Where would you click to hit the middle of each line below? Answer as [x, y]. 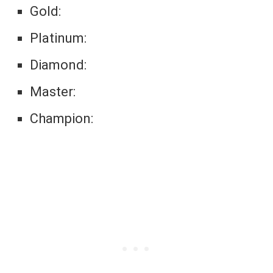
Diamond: [58, 65]
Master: [53, 92]
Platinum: [58, 38]
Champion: [62, 119]
